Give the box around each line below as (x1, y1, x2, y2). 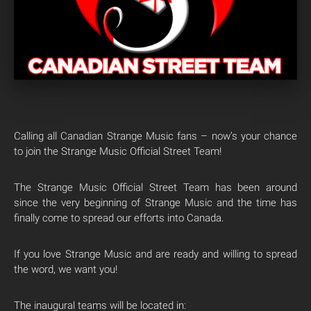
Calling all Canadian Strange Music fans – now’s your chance (14, 130, 297, 143)
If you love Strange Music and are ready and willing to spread (14, 248, 297, 261)
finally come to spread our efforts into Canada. (14, 212, 224, 225)
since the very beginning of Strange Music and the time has (14, 196, 297, 210)
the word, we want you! (14, 263, 117, 276)
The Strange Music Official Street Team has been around (14, 181, 297, 194)
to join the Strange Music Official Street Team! (14, 145, 221, 158)
